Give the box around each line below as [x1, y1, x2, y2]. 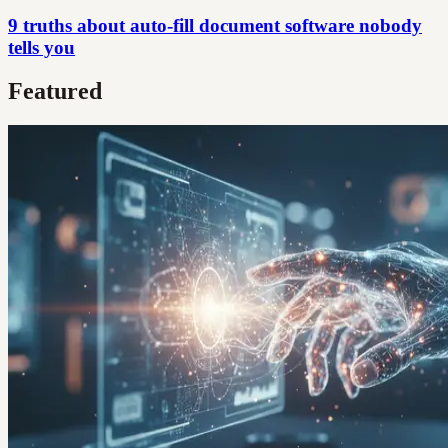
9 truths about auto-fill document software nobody [8, 14, 422, 36]
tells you [8, 36, 75, 58]
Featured [8, 78, 102, 105]
